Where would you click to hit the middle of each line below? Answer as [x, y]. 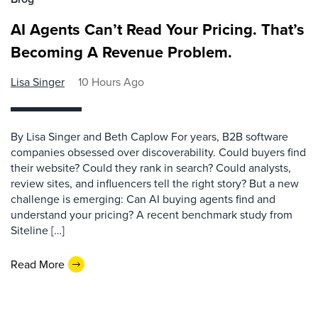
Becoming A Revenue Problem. [121, 52]
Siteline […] [38, 230]
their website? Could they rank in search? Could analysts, [151, 168]
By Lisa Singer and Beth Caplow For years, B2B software [149, 137]
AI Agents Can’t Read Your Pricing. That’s [158, 29]
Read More [38, 264]
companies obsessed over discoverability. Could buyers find [158, 152]
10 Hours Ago [111, 82]
